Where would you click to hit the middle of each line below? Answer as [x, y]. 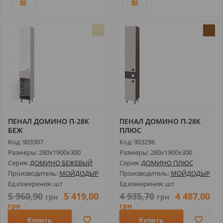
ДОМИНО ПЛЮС [167, 163]
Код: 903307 [26, 142]
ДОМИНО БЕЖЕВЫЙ [61, 163]
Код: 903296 [137, 142]
